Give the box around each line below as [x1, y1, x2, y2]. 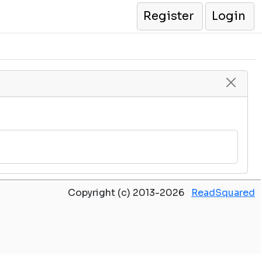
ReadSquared [191, 187, 255, 199]
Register [143, 9, 194, 23]
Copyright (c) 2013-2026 [68, 187, 191, 199]
